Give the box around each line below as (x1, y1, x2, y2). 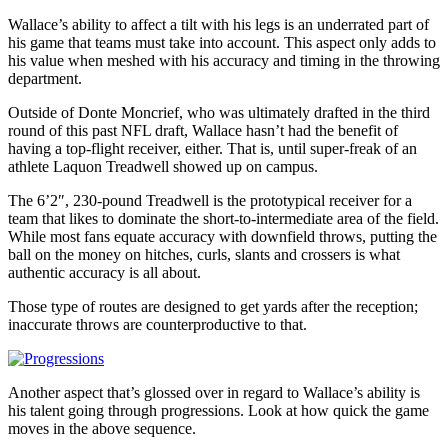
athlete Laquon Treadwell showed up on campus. (8, 157, 318, 175)
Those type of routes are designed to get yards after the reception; (8, 297, 418, 315)
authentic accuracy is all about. (8, 263, 201, 281)
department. (8, 69, 82, 87)
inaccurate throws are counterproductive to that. (8, 315, 307, 333)
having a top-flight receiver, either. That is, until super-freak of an (8, 139, 417, 157)
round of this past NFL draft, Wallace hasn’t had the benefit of (8, 121, 398, 139)
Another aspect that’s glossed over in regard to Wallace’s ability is (8, 383, 420, 401)
